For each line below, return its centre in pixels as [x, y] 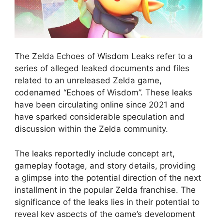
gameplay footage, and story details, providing [105, 165]
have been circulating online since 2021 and [100, 105]
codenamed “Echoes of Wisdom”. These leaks [103, 93]
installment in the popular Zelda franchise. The [105, 190]
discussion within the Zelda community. [91, 129]
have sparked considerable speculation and [100, 117]
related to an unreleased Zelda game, [88, 80]
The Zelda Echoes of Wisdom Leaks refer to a [104, 56]
